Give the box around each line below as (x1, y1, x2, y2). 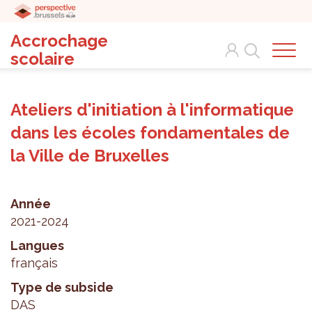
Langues (10, 238, 64, 253)
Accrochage (10, 31, 108, 51)
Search (238, 37, 270, 48)
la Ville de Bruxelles (10, 146, 169, 166)
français (10, 256, 58, 270)
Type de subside (10, 280, 114, 295)
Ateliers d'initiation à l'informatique (10, 100, 294, 120)
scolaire (10, 49, 75, 69)
